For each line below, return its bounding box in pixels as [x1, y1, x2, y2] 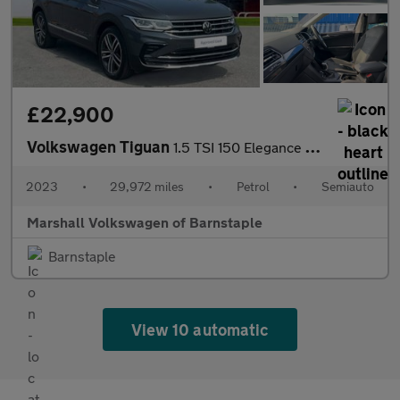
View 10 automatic [131, 319, 269, 339]
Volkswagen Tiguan [27, 136, 173, 156]
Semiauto [321, 178, 374, 194]
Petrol [236, 178, 270, 194]
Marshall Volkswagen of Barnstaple [27, 212, 262, 230]
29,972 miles [110, 178, 185, 194]
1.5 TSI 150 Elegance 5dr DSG [173, 137, 305, 155]
